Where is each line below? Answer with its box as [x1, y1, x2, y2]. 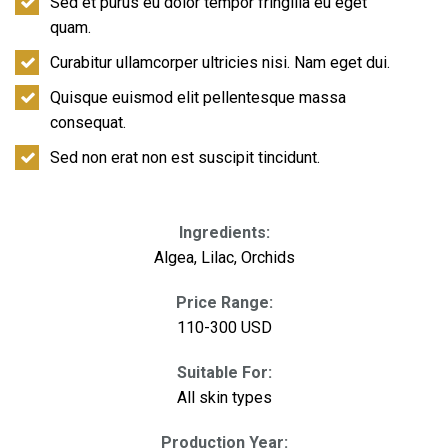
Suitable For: [176, 362, 272, 382]
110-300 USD [176, 317, 272, 337]
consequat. [50, 112, 127, 132]
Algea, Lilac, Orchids [153, 247, 295, 267]
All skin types [176, 387, 272, 407]
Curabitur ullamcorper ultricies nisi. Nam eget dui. [50, 52, 391, 72]
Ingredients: [178, 222, 270, 242]
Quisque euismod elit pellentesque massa [50, 87, 347, 107]
